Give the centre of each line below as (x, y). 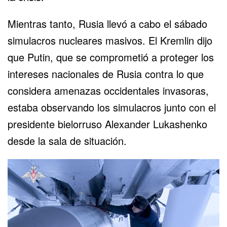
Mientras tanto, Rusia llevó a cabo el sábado (107, 23)
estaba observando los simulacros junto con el (112, 107)
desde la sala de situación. (67, 140)
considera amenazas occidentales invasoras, (108, 90)
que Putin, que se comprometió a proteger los (111, 57)
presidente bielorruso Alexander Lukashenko (107, 124)
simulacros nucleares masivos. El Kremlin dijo (110, 40)
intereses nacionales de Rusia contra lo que (106, 73)
